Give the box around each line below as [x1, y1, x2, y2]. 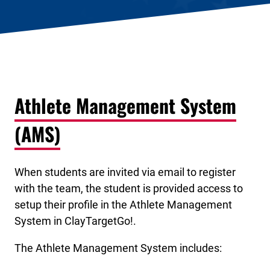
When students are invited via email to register [14, 165, 236, 178]
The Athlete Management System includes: [14, 241, 222, 254]
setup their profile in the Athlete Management [14, 198, 232, 211]
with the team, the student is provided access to [14, 181, 243, 195]
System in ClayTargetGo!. [14, 214, 136, 227]
